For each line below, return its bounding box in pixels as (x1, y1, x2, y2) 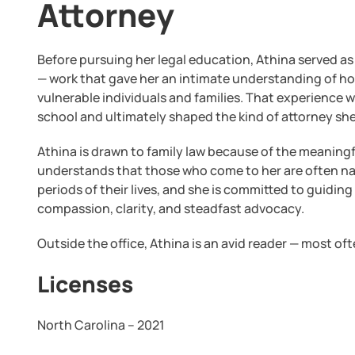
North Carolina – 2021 (37, 316, 166, 334)
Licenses (37, 269, 134, 299)
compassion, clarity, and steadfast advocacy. (37, 200, 305, 217)
